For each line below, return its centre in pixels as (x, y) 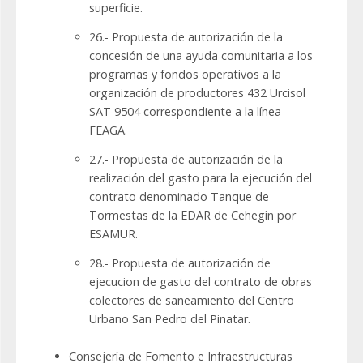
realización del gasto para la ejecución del (201, 178)
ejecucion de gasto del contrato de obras (201, 282)
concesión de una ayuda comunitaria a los (201, 56)
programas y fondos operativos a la (185, 75)
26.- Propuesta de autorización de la (186, 37)
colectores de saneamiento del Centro (192, 301)
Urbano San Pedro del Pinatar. (170, 319)
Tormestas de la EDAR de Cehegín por (192, 216)
